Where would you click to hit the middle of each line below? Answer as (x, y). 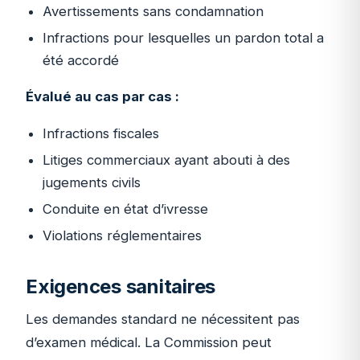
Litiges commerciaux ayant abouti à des (166, 160)
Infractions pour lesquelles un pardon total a (183, 37)
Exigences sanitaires (121, 286)
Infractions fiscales (100, 134)
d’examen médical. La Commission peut (149, 342)
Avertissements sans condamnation (153, 11)
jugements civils (91, 182)
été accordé (80, 60)
